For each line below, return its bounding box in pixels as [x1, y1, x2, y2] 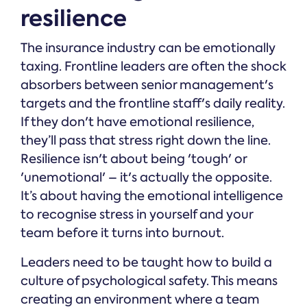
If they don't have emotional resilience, [21, 114, 254, 131]
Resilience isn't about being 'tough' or [21, 151, 247, 168]
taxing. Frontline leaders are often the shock [21, 58, 286, 75]
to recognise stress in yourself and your [21, 206, 253, 223]
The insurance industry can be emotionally [21, 40, 275, 57]
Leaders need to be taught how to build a [21, 254, 272, 271]
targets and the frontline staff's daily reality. [21, 95, 285, 112]
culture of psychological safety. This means [21, 273, 278, 290]
